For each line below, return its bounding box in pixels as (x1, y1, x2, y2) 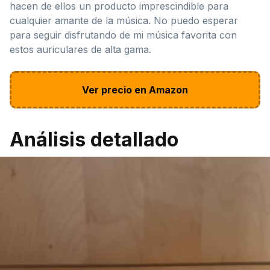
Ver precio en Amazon (82, 83, 188, 96)
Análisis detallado (10, 127, 178, 151)
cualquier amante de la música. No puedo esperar (10, 14, 238, 27)
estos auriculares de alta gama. (10, 43, 151, 55)
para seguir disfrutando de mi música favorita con (10, 28, 237, 41)
